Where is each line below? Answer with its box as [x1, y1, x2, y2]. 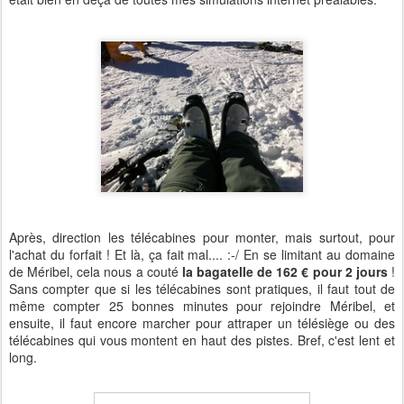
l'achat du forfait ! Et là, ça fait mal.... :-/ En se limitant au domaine [9, 245, 395, 264]
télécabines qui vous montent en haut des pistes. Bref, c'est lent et [9, 331, 395, 350]
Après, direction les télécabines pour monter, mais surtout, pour [9, 228, 395, 247]
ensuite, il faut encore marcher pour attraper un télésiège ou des [9, 314, 395, 333]
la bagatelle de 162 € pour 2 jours [181, 262, 388, 281]
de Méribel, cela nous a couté [9, 262, 182, 281]
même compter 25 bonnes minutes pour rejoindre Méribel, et [9, 297, 395, 316]
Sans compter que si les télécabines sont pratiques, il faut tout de [9, 280, 395, 298]
